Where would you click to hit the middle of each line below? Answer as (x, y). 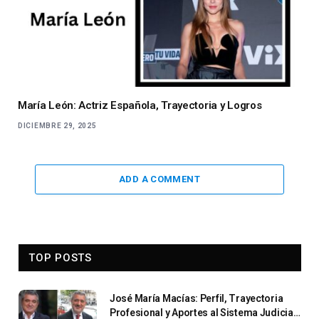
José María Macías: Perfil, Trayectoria (197, 299)
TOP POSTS (60, 258)
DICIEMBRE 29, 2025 (57, 126)
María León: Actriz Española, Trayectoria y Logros (140, 106)
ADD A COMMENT (159, 179)
